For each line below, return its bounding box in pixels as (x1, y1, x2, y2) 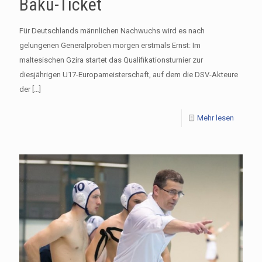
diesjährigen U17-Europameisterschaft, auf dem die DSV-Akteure (19, 70, 238, 79)
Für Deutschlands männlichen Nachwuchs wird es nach (19, 26, 205, 35)
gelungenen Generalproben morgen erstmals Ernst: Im (19, 41, 201, 50)
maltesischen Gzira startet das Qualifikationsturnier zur (19, 56, 203, 64)
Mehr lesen (197, 113, 234, 122)
